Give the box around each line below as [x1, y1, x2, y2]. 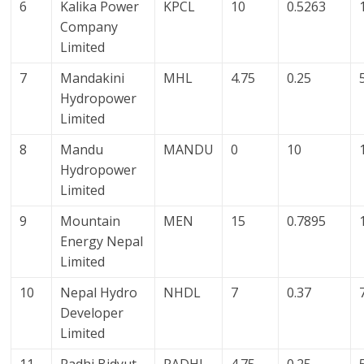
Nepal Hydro [60, 284, 138, 302]
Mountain [60, 212, 121, 231]
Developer [60, 304, 124, 323]
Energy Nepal [60, 232, 144, 251]
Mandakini [60, 69, 125, 88]
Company [60, 18, 119, 37]
